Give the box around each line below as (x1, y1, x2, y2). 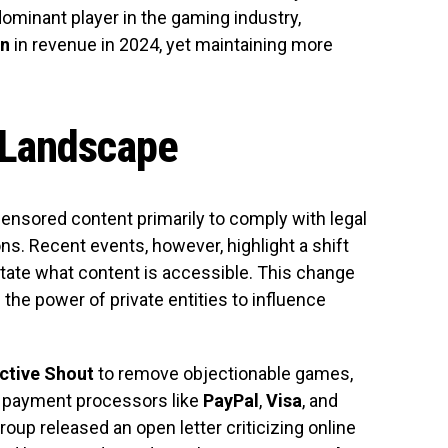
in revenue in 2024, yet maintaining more (10, 33, 333, 55)
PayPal (203, 389, 259, 411)
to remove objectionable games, (94, 362, 353, 384)
